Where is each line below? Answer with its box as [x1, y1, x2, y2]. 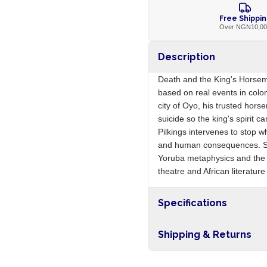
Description [157, 51, 215, 63]
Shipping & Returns [157, 229, 252, 240]
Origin [157, 223, 179, 231]
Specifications [157, 197, 227, 209]
